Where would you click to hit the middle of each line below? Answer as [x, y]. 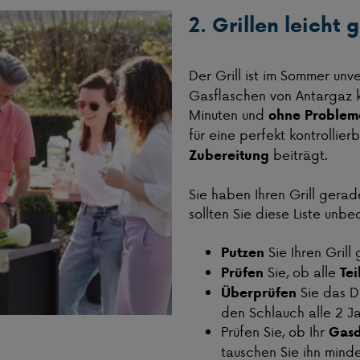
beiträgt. [298, 155]
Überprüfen [258, 293]
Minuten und [228, 115]
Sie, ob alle [301, 272]
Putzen [242, 253]
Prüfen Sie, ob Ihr [274, 331]
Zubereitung [229, 155]
